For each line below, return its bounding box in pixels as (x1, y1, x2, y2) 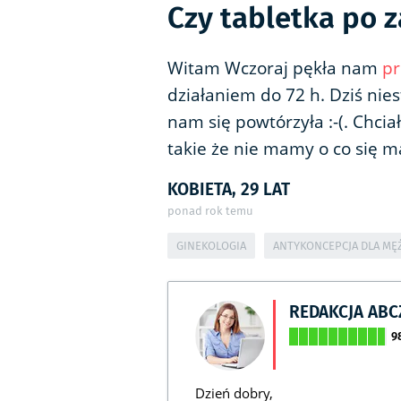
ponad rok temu (167, 202, 253, 220)
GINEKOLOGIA (176, 237, 246, 255)
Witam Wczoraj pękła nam (167, 56, 382, 81)
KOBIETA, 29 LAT (167, 175, 290, 202)
